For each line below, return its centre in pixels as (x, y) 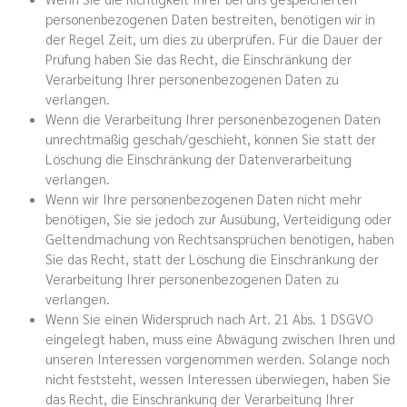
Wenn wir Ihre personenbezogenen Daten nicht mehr (203, 198)
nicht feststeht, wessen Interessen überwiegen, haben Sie (218, 378)
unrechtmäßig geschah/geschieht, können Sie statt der (211, 138)
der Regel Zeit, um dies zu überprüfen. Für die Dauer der (214, 38)
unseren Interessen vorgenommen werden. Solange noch (218, 358)
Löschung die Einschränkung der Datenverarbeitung (199, 158)
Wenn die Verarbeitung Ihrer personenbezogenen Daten (213, 118)
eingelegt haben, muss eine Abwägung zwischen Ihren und (220, 338)
